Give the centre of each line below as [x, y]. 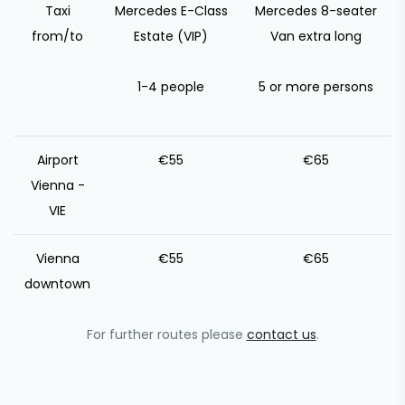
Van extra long [316, 36]
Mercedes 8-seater [316, 11]
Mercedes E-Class [171, 11]
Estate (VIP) [171, 36]
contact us [281, 334]
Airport [57, 160]
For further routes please [166, 334]
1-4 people [171, 87]
